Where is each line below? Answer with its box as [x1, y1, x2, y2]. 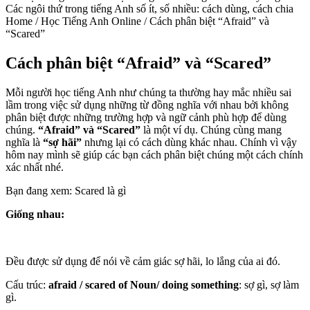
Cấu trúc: [6, 278, 48, 291]
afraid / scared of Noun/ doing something [48, 278, 239, 291]
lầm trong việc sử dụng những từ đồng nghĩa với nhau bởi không [6, 98, 289, 111]
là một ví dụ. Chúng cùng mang [140, 123, 282, 136]
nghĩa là [6, 136, 43, 148]
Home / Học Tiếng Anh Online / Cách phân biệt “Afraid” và [6, 15, 269, 27]
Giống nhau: [6, 208, 64, 220]
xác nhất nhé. [6, 161, 64, 173]
